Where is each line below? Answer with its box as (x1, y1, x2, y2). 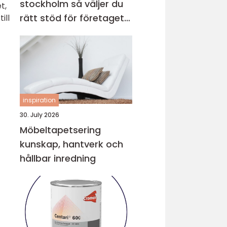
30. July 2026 (20, 110, 59, 119)
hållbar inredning (20, 152, 96, 165)
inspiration (23, 96, 56, 104)
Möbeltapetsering (20, 124, 101, 136)
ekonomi (20, 26, 59, 39)
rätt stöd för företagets (20, 12, 129, 24)
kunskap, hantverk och (20, 138, 123, 150)
